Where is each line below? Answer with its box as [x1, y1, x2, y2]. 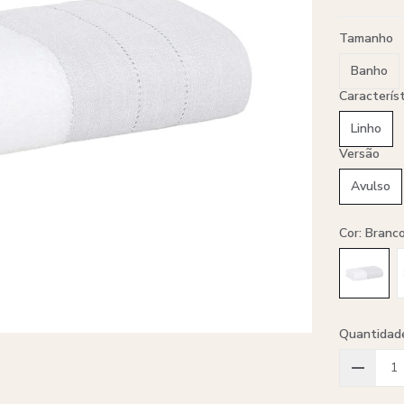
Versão [338, 145, 380, 162]
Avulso [350, 178, 390, 195]
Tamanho [338, 30, 393, 47]
